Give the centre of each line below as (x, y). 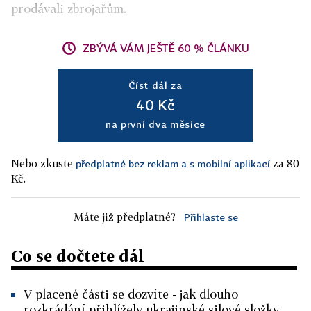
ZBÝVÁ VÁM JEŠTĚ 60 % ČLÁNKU (166, 48)
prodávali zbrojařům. (69, 9)
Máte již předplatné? (124, 217)
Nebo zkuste (43, 163)
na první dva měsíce (155, 124)
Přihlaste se (211, 217)
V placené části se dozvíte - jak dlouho (131, 294)
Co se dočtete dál (78, 256)
